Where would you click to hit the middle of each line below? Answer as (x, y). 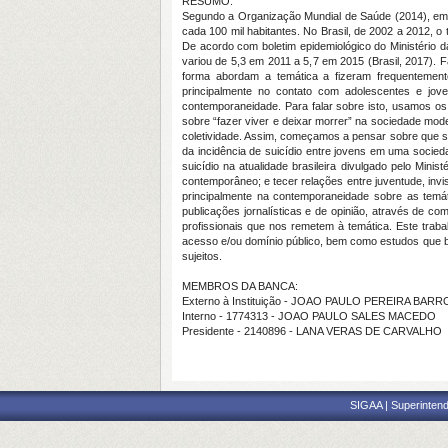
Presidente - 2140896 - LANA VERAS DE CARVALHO (312, 331)
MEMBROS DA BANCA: (240, 286)
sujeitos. (202, 256)
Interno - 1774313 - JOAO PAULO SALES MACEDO (309, 316)
